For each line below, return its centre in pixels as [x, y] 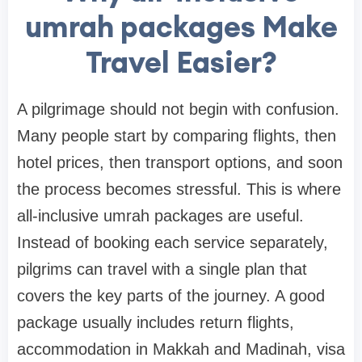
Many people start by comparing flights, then [177, 136]
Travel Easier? [181, 63]
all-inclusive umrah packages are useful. [160, 216]
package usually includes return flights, [156, 323]
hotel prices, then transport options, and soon [180, 163]
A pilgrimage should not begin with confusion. [178, 109]
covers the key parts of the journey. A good [171, 296]
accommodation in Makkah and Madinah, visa [181, 349]
